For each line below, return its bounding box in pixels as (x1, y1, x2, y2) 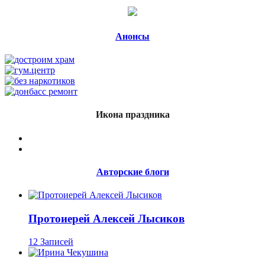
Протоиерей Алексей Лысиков (28, 212, 185, 225)
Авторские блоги (96, 166, 169, 177)
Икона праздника (95, 109, 170, 120)
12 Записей (28, 236, 73, 247)
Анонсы (115, 31, 150, 41)
